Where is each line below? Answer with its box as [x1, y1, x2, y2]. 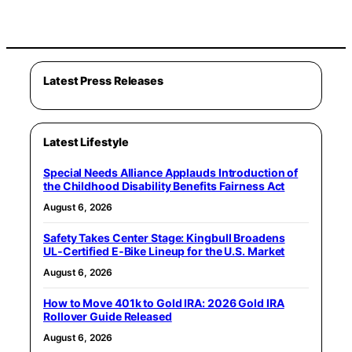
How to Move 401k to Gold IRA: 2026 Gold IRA [43, 296, 284, 310]
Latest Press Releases [43, 74, 163, 87]
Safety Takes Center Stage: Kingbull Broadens [43, 231, 285, 244]
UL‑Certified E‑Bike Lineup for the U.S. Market [43, 244, 285, 258]
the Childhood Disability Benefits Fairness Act [43, 179, 285, 192]
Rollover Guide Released [43, 310, 172, 323]
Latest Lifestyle [43, 135, 129, 148]
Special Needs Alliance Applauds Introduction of [43, 166, 299, 179]
